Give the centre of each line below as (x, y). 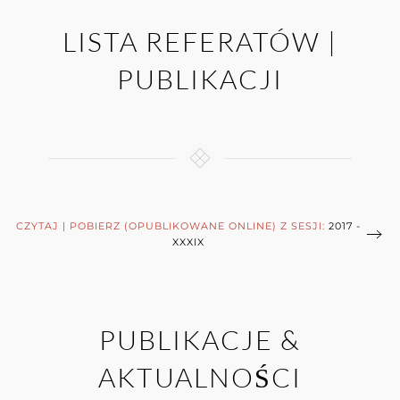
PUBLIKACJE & (200, 340)
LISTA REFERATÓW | (200, 42)
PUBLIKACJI (200, 79)
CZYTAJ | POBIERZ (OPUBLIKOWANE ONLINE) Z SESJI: (172, 226)
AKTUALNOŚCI (200, 378)
